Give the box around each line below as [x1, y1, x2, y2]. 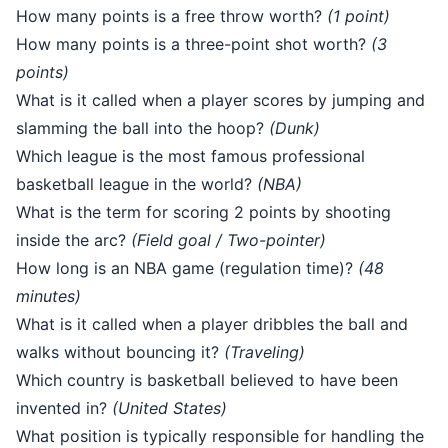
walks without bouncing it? [16, 341, 224, 362]
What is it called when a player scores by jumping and [16, 89, 425, 110]
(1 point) [327, 5, 390, 26]
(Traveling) [224, 341, 305, 362]
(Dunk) [269, 117, 320, 138]
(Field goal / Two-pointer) [131, 229, 326, 250]
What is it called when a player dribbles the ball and [16, 313, 408, 334]
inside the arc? [16, 229, 131, 250]
